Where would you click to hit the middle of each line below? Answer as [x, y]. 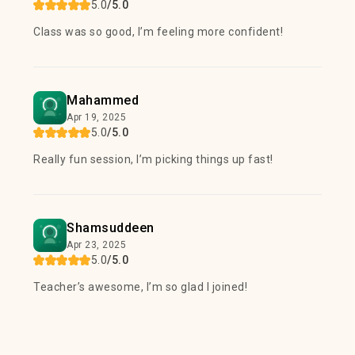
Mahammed [103, 100]
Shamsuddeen [111, 228]
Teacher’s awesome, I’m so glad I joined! [140, 287]
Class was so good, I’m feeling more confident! [158, 32]
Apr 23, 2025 [96, 245]
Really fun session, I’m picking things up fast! [153, 159]
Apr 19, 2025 [96, 117]
